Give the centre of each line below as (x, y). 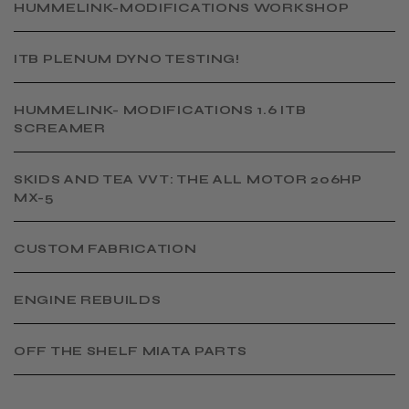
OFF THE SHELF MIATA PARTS (131, 351)
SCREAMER (60, 128)
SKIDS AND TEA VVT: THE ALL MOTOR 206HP (188, 179)
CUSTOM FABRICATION (105, 248)
